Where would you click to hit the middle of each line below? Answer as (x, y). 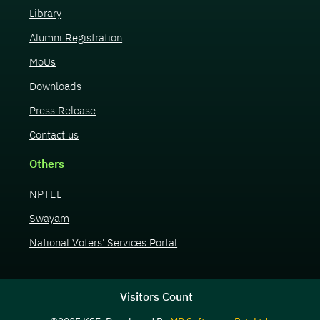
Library (46, 13)
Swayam (50, 218)
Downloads (56, 86)
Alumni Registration (76, 37)
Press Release (63, 110)
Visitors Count (156, 296)
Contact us (54, 134)
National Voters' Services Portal (104, 242)
